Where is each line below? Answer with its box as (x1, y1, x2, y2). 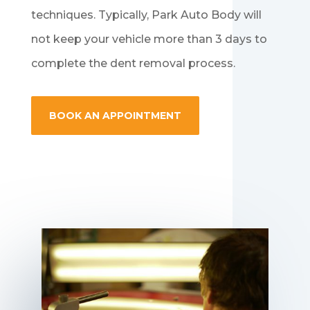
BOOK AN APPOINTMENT (48, 109, 181, 122)
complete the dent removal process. (30, 57, 235, 71)
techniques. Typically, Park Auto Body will (30, 8, 262, 22)
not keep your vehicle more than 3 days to (30, 33, 267, 46)
